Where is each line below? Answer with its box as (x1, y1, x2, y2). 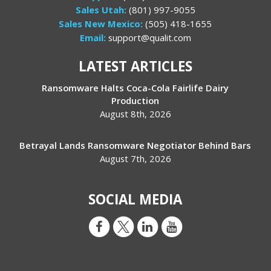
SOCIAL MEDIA (88, 190, 183, 209)
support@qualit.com (105, 31, 191, 44)
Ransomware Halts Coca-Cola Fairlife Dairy (42, 82, 229, 94)
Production (111, 94, 160, 107)
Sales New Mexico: (59, 18, 146, 30)
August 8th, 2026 (99, 108, 171, 120)
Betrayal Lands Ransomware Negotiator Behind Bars (19, 139, 252, 152)
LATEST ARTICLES (78, 57, 192, 76)
